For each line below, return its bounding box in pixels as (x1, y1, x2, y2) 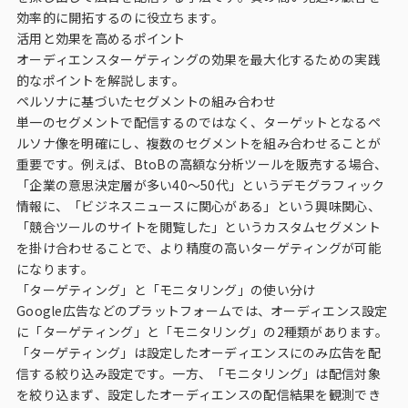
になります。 (16, 260, 95, 278)
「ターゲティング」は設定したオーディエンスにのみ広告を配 (16, 343, 381, 362)
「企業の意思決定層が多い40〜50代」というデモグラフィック (16, 176, 385, 194)
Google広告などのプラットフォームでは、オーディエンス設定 (16, 301, 388, 320)
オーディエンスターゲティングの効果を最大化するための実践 (16, 50, 381, 68)
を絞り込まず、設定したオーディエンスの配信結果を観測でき (16, 385, 381, 403)
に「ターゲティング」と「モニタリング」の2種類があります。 (16, 322, 389, 341)
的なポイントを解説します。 (16, 71, 186, 89)
